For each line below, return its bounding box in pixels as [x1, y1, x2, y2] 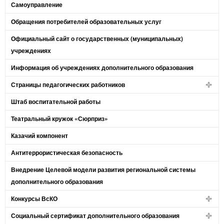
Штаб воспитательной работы [11, 97, 100, 106]
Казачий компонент [11, 131, 68, 140]
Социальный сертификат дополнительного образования [11, 211, 179, 220]
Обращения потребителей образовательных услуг [11, 17, 161, 26]
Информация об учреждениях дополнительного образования [11, 63, 193, 72]
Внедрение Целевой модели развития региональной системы [11, 165, 195, 174]
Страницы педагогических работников [11, 80, 125, 89]
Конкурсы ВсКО [11, 194, 57, 203]
